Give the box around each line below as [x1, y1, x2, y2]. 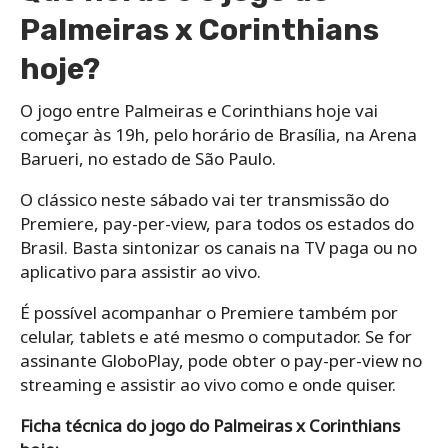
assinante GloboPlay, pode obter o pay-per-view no [20, 348, 422, 372]
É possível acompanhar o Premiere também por [20, 300, 398, 324]
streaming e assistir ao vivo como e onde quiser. [20, 372, 396, 396]
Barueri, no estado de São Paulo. [20, 146, 276, 170]
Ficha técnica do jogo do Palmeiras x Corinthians [20, 413, 400, 437]
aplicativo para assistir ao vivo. [20, 259, 261, 283]
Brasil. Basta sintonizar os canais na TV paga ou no [20, 235, 417, 259]
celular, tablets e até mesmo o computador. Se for [20, 324, 412, 348]
